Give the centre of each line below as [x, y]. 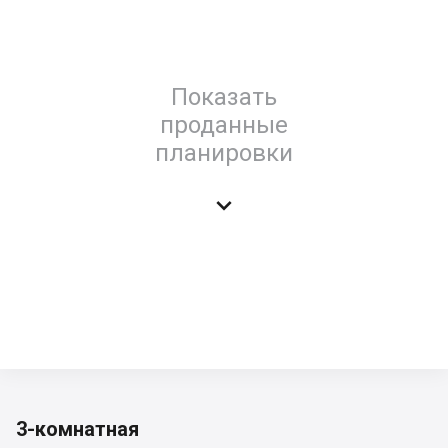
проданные [224, 124]
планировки [224, 152]
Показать [224, 96]
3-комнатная [77, 429]
